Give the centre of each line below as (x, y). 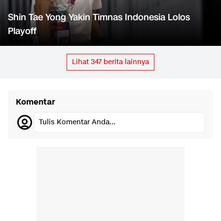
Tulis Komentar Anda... (77, 122)
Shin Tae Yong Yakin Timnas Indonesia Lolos (99, 18)
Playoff (22, 31)
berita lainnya (125, 62)
